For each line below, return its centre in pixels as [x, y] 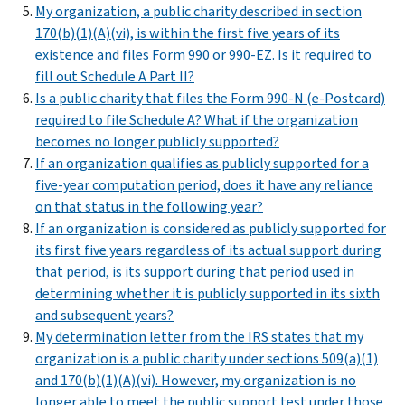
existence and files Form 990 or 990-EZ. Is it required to [203, 54]
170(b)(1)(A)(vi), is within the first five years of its [188, 33]
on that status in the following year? [149, 206]
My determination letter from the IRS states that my [199, 336]
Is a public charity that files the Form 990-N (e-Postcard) [210, 98]
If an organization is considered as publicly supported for [211, 228]
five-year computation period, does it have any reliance [204, 184]
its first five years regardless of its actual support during [208, 250]
